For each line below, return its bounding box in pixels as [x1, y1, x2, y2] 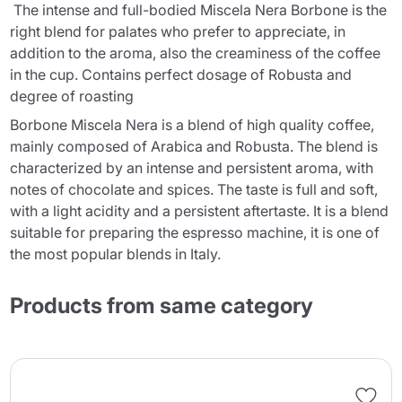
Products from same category [10, 293, 314, 319]
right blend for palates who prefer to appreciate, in [10, 22, 346, 40]
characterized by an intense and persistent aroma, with [10, 159, 374, 177]
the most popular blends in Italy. [10, 245, 222, 263]
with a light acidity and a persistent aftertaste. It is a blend [10, 202, 389, 220]
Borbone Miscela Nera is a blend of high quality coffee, [10, 116, 375, 134]
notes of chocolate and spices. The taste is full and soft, [10, 180, 379, 198]
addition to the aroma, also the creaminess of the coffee [10, 44, 381, 62]
